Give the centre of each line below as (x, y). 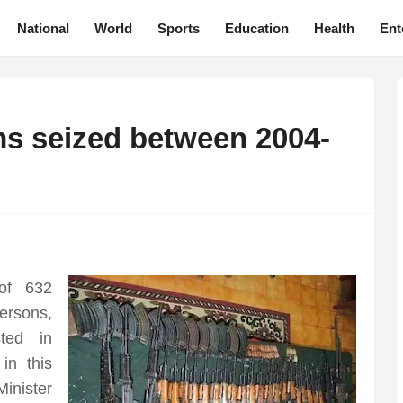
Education (256, 28)
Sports (178, 28)
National (43, 28)
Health (334, 28)
